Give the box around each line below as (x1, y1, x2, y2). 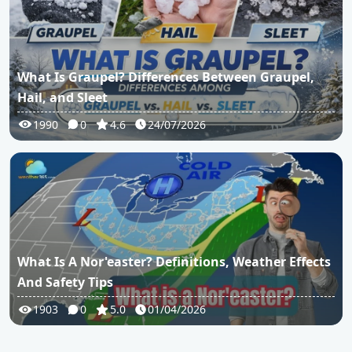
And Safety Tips (17, 273, 113, 291)
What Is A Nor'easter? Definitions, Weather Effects (17, 253, 331, 271)
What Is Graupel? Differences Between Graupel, (17, 68, 314, 86)
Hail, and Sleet (17, 88, 108, 106)
